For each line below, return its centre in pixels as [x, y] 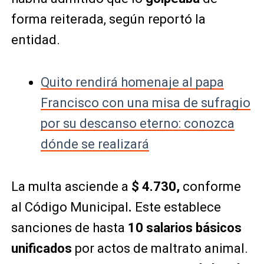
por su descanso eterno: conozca [137, 124]
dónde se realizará [95, 144]
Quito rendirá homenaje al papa [132, 82]
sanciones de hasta [69, 228]
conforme [210, 187]
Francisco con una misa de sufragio [145, 103]
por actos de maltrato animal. [160, 249]
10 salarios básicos [184, 228]
